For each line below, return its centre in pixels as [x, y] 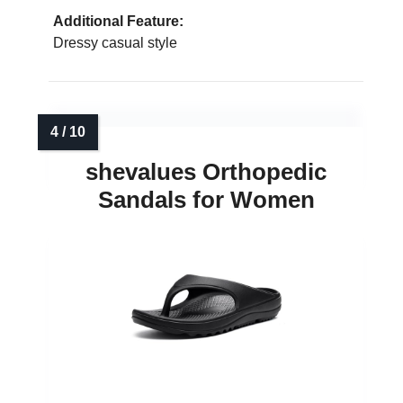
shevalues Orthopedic [206, 172]
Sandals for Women [206, 200]
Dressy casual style [115, 43]
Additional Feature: [118, 22]
